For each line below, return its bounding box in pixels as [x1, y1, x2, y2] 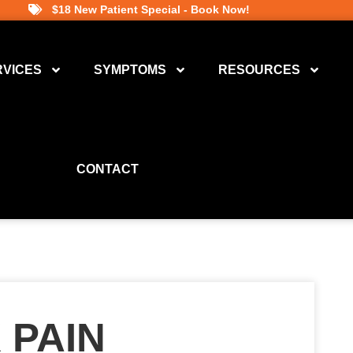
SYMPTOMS [94, 63, 167, 76]
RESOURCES [218, 63, 301, 76]
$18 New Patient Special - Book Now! [51, 3, 250, 16]
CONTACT [76, 162, 139, 176]
